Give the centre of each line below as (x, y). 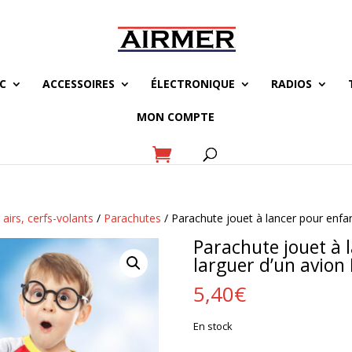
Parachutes (133, 218)
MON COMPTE (175, 117)
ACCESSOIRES (79, 84)
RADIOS (291, 84)
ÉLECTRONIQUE (193, 84)
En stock (213, 326)
